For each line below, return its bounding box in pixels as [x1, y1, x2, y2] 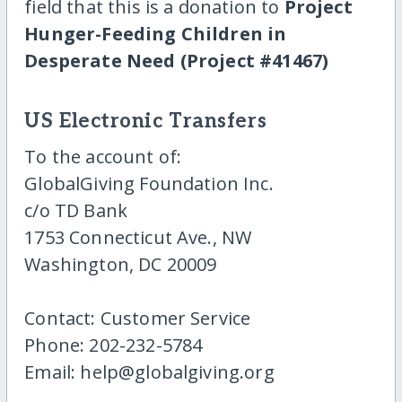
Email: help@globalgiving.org [24, 359, 275, 384]
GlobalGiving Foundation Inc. [24, 170, 274, 196]
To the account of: [24, 144, 182, 169]
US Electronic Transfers [24, 109, 267, 135]
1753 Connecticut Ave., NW [24, 224, 252, 249]
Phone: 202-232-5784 [24, 332, 203, 357]
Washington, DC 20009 [24, 251, 217, 276]
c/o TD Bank [24, 197, 128, 223]
